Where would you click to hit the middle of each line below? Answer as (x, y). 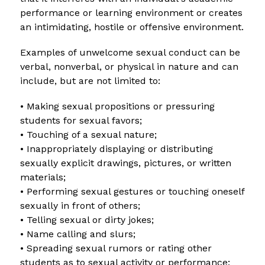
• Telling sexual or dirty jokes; (87, 219)
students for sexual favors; (81, 120)
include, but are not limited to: (90, 80)
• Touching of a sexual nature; (88, 134)
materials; (43, 177)
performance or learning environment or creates (131, 12)
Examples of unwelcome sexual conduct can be (130, 52)
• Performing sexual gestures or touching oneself (132, 191)
